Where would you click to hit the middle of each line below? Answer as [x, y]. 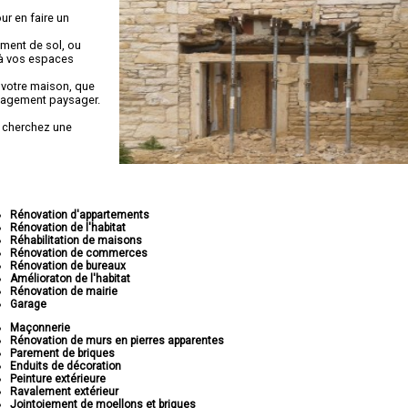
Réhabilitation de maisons [76, 240]
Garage [29, 304]
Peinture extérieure [58, 379]
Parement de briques [63, 353]
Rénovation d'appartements [80, 215]
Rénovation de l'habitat [68, 228]
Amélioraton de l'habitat [71, 279]
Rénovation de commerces [79, 253]
